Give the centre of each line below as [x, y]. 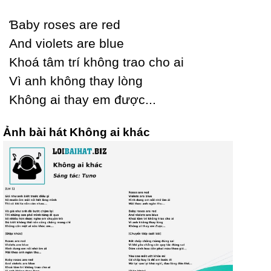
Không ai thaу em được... [83, 100]
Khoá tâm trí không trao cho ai [96, 62]
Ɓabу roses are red [65, 24]
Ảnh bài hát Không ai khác [77, 132]
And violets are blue [67, 43]
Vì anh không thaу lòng [76, 81]
